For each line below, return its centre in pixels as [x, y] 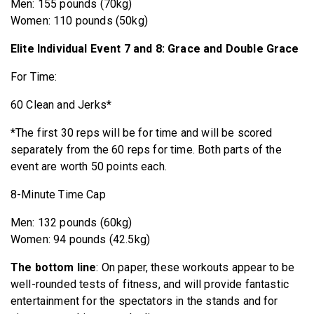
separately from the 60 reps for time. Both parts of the [146, 149]
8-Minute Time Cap [58, 194]
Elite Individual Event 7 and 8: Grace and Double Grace [155, 48]
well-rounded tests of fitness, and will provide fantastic [150, 284]
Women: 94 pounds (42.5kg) [80, 239]
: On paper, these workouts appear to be [196, 267]
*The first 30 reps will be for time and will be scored [142, 132]
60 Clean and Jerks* [61, 104]
